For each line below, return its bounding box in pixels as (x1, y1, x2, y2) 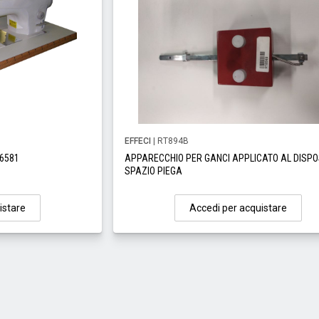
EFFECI (125, 136, 152, 146)
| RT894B (151, 136, 189, 146)
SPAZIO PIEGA (125, 165, 183, 177)
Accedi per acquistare (189, 202, 287, 214)
